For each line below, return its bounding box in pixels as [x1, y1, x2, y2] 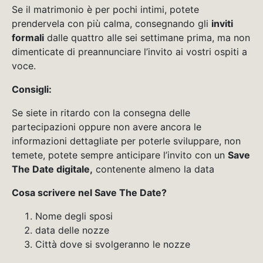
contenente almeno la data [93, 163, 214, 175]
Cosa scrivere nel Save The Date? [12, 186, 167, 198]
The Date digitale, [12, 163, 93, 175]
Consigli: [12, 83, 52, 95]
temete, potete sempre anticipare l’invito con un [12, 149, 228, 161]
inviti [211, 17, 233, 29]
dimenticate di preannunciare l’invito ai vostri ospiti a [12, 45, 247, 58]
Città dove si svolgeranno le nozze [35, 238, 190, 250]
